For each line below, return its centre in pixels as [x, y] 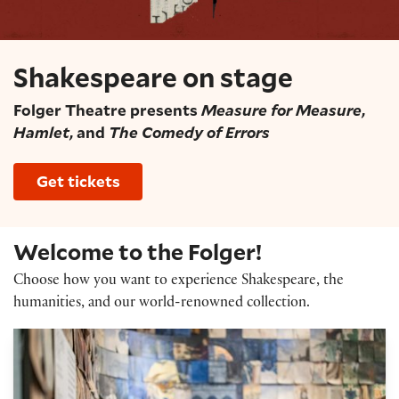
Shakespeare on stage [153, 77]
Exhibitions [54, 336]
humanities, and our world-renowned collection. [162, 304]
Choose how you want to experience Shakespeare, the [179, 281]
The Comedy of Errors [189, 133]
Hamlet [41, 133]
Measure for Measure [281, 110]
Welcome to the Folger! [138, 252]
